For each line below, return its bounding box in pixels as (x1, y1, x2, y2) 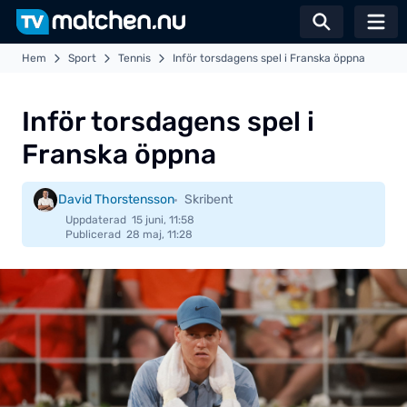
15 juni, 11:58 (132, 213, 194, 226)
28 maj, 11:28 (126, 228, 193, 241)
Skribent (184, 192, 233, 207)
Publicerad (65, 228, 121, 241)
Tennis (118, 52, 151, 65)
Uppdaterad (65, 213, 126, 226)
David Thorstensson (58, 192, 174, 207)
